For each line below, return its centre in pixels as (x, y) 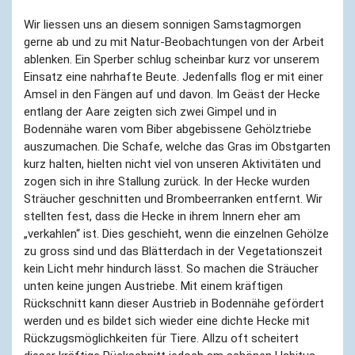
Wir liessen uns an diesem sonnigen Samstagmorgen (162, 24)
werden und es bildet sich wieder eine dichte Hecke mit (167, 321)
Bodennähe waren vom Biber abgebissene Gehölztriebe (168, 129)
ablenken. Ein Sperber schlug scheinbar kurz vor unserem (172, 59)
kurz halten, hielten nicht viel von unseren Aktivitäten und (172, 164)
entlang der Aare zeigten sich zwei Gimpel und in (150, 111)
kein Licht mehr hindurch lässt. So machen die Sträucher (171, 268)
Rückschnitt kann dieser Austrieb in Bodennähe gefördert (174, 303)
